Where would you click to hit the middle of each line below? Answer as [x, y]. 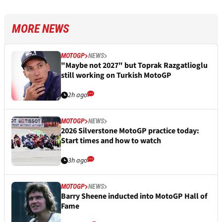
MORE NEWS [41, 29]
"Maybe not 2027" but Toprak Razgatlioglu [134, 66]
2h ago [78, 95]
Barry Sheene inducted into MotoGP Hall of [134, 196]
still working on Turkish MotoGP [116, 76]
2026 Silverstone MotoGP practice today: [130, 131]
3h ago [78, 161]
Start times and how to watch [111, 141]
